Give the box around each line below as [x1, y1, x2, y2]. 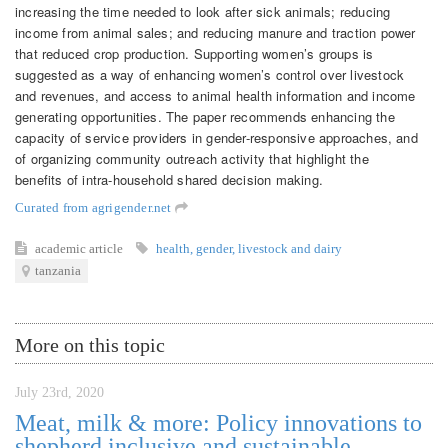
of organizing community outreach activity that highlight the [15, 148, 369, 168]
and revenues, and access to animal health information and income [15, 85, 416, 105]
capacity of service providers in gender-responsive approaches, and [15, 127, 418, 147]
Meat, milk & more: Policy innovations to [15, 409, 422, 436]
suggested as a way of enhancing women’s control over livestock [15, 64, 405, 84]
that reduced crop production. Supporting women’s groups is [15, 43, 374, 63]
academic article [35, 240, 126, 256]
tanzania [35, 262, 81, 278]
